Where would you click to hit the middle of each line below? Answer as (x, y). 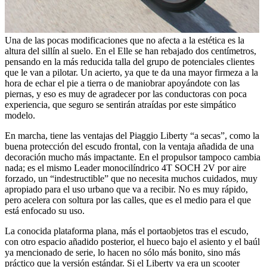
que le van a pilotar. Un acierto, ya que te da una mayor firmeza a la (131, 73)
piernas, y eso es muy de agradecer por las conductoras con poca (126, 94)
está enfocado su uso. (45, 211)
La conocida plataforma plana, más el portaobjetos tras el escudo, (127, 231)
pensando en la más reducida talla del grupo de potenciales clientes (130, 62)
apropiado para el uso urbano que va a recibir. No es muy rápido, (126, 190)
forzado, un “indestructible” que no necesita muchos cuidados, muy (131, 179)
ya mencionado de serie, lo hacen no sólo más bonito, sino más (122, 253)
